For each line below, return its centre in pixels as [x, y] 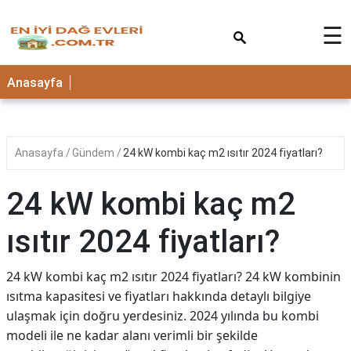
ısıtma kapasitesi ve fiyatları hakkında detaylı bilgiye [159, 296]
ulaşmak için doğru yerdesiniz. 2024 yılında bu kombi [163, 316]
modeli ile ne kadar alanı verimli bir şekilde [132, 335]
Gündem [94, 153]
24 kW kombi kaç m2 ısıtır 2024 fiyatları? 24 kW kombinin [174, 277]
